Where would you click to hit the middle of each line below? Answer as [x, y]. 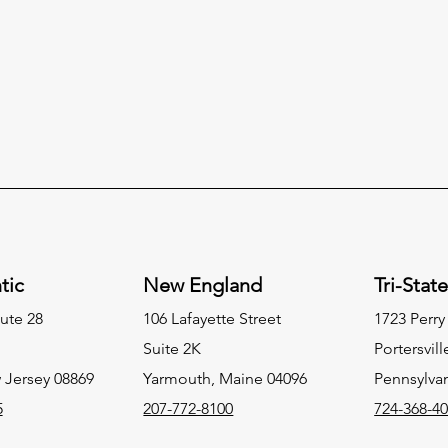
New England [203, 285]
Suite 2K [172, 349]
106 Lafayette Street [212, 319]
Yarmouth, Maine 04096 [225, 379]
